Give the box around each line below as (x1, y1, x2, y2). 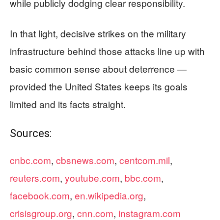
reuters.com (10, 170, 60, 184)
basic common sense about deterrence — (10, 61, 187, 75)
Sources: (10, 127, 52, 139)
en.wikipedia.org (75, 188, 143, 202)
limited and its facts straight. (10, 97, 126, 110)
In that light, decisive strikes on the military (10, 26, 186, 40)
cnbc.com (10, 153, 51, 166)
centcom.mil (119, 153, 170, 166)
